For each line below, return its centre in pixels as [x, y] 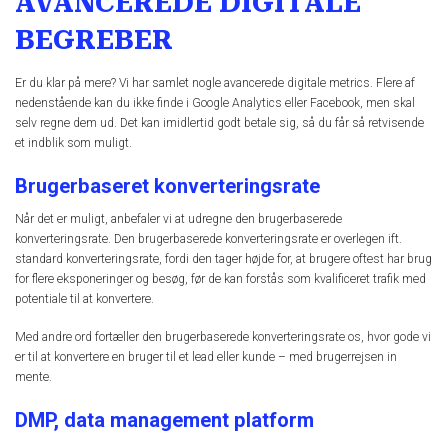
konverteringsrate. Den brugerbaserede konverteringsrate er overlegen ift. [208, 238]
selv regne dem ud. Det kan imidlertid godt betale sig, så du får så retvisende [219, 122]
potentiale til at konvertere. [84, 298]
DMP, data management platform [164, 420]
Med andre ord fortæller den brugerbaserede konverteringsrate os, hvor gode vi [223, 337]
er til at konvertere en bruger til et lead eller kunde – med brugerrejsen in [206, 357]
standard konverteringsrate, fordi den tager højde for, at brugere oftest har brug [223, 258]
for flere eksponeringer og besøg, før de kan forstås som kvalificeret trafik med [220, 278]
